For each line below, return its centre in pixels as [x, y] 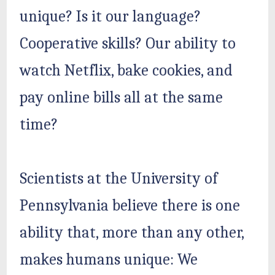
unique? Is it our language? [110, 16]
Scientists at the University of [119, 178]
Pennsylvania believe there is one [130, 205]
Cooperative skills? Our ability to [128, 43]
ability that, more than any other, [132, 232]
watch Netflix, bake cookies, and [126, 70]
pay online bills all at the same [122, 97]
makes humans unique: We [109, 259]
